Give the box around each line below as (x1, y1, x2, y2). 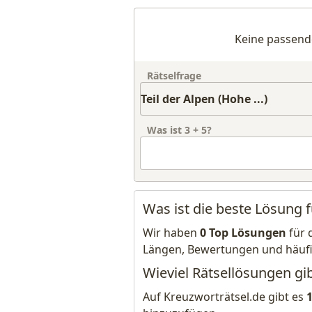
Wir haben (143, 225, 200, 240)
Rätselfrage (147, 69, 201, 82)
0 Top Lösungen (200, 225, 286, 240)
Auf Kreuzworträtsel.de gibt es (143, 289, 306, 304)
